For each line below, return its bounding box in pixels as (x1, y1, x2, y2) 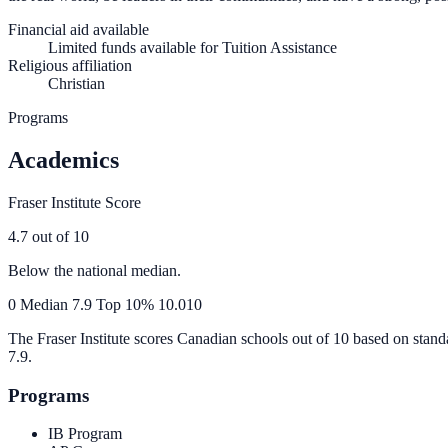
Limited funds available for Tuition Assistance (48, 39, 337, 57)
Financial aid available (8, 21, 149, 39)
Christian (48, 75, 105, 93)
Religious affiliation (8, 57, 132, 75)
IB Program (48, 425, 122, 443)
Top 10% (92, 295, 158, 313)
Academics (8, 146, 119, 173)
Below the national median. (8, 261, 181, 279)
